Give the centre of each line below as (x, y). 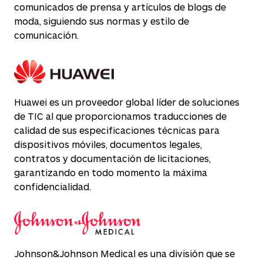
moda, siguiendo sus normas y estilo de (102, 21)
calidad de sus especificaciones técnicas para (117, 130)
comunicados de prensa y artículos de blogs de (120, 7)
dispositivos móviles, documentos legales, (108, 144)
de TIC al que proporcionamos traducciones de (120, 116)
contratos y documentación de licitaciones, (112, 158)
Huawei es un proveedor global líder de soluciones (127, 102)
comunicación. (46, 35)
